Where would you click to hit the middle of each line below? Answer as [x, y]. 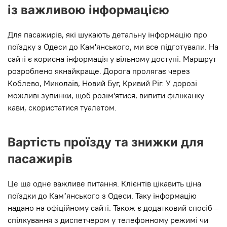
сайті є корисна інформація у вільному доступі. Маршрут [112, 59]
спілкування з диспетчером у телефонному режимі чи [108, 220]
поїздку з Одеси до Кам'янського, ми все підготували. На [113, 47]
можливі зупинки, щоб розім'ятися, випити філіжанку [106, 96]
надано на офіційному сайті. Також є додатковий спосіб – [113, 208]
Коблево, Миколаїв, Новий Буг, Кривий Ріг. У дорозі [102, 83]
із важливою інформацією [88, 10]
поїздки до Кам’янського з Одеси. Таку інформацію [102, 196]
